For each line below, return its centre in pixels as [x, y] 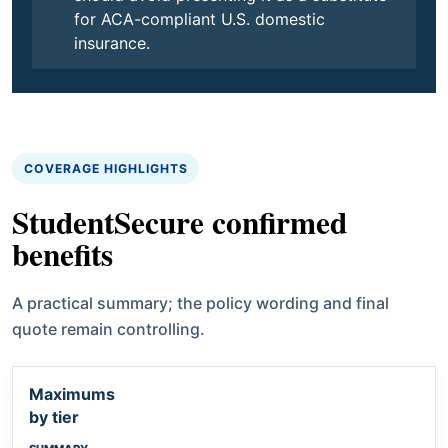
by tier [54, 416]
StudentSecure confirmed [179, 221]
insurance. [112, 42]
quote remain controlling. [108, 328]
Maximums [72, 393]
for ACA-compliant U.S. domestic [199, 18]
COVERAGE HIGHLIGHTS [106, 168]
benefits [62, 253]
